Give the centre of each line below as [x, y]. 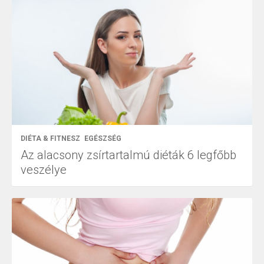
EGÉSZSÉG [103, 138]
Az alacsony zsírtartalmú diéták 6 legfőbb [128, 155]
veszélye [44, 169]
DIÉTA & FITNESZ [50, 138]
